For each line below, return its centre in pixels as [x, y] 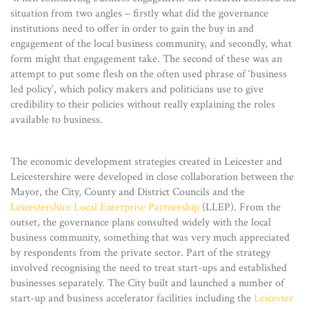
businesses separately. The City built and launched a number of [147, 283]
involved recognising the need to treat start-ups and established [149, 268]
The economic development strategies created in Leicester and [146, 161]
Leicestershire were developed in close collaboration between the [152, 177]
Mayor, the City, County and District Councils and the [128, 192]
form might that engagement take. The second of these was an [146, 59]
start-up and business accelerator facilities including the [132, 298]
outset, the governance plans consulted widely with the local [141, 222]
